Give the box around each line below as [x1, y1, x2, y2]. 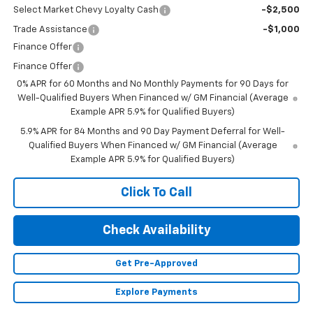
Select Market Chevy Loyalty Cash [13, 5, 159, 15]
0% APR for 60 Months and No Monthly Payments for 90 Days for [17, 79, 289, 89]
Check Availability [102, 224, 211, 237]
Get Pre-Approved [115, 259, 198, 268]
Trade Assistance [13, 24, 87, 34]
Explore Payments [115, 287, 198, 297]
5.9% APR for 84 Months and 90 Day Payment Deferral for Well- [20, 126, 286, 136]
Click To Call [121, 186, 192, 199]
